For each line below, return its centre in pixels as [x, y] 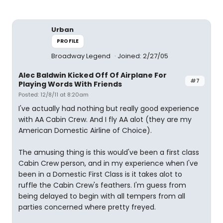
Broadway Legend [82, 56]
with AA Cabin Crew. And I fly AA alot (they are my [105, 119]
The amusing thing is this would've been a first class [109, 152]
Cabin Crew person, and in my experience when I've [108, 163]
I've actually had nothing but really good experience [109, 109]
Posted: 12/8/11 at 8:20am [54, 95]
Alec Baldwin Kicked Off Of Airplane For [93, 75]
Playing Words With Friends [70, 84]
